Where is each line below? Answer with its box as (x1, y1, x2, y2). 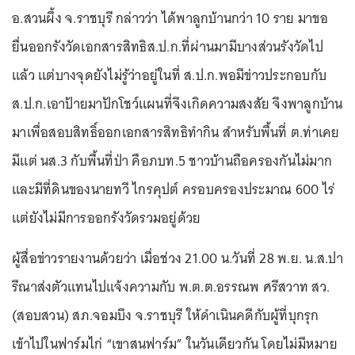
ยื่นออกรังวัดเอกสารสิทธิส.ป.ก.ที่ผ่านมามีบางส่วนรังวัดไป (12, 35, 323, 59)
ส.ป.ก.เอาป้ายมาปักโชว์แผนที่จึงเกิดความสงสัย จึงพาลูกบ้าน (12, 92, 343, 116)
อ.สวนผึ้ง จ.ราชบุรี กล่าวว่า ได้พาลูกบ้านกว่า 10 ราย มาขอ (12, 6, 328, 31)
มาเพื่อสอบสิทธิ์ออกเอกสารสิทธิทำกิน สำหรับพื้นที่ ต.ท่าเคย (12, 120, 340, 145)
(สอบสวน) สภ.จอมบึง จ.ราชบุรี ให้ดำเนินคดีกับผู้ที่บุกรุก (12, 303, 319, 328)
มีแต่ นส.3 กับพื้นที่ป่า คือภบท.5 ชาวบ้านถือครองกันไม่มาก (12, 149, 332, 174)
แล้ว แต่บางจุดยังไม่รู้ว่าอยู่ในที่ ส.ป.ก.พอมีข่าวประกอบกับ (12, 63, 326, 88)
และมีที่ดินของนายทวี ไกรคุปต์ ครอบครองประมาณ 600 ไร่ (12, 177, 334, 202)
